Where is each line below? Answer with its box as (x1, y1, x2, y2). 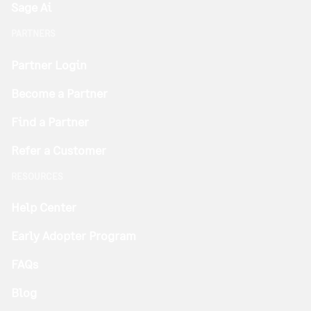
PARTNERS (11, 28, 56, 40)
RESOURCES (11, 170, 63, 182)
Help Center (11, 199, 76, 215)
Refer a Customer (11, 142, 106, 158)
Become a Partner (11, 85, 108, 101)
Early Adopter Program (11, 228, 136, 244)
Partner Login (11, 56, 87, 72)
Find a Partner (11, 113, 89, 129)
